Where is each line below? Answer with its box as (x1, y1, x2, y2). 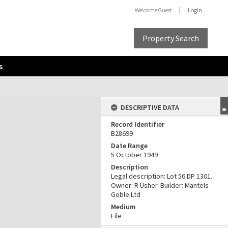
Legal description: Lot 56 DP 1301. (111, 172, 212, 181)
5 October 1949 (111, 150, 158, 159)
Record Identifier (111, 120, 164, 129)
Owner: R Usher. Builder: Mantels (111, 181, 209, 190)
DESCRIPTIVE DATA (121, 103, 179, 112)
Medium (111, 202, 136, 211)
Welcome (135, 6, 158, 14)
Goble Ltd (111, 190, 140, 199)
